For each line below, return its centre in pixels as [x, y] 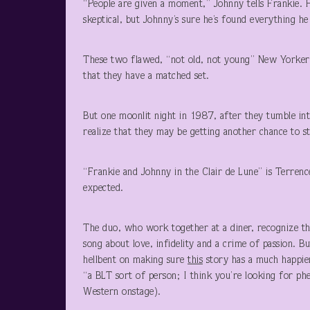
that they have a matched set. [146, 76]
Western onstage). [122, 292]
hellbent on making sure [135, 261]
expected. [103, 189]
